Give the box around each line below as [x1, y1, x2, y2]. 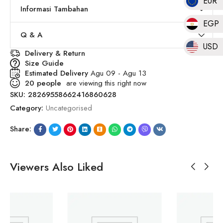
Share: [10, 123, 31, 134]
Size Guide [25, 57, 64, 69]
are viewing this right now [61, 77, 146, 89]
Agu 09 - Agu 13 [91, 67, 146, 79]
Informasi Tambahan [20, 3, 88, 14]
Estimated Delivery [25, 67, 91, 79]
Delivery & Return [25, 47, 85, 59]
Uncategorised [46, 103, 92, 113]
